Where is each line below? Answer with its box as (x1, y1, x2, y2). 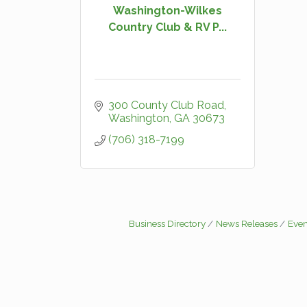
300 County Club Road (108, 99, 224, 112)
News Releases (216, 218, 278, 229)
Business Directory (129, 218, 206, 229)
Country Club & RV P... (108, 20, 227, 34)
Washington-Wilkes (113, 3, 222, 17)
